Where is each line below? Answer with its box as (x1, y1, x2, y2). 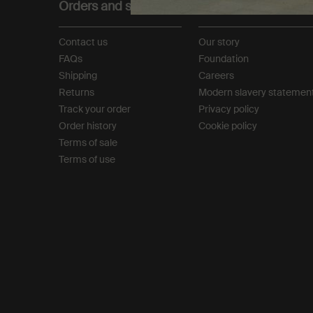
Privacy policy (198, 103, 259, 115)
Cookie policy (198, 119, 257, 132)
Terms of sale (59, 136, 117, 149)
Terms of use (59, 153, 115, 166)
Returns (59, 86, 94, 99)
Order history (59, 119, 117, 132)
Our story (198, 36, 240, 48)
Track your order (59, 103, 131, 115)
